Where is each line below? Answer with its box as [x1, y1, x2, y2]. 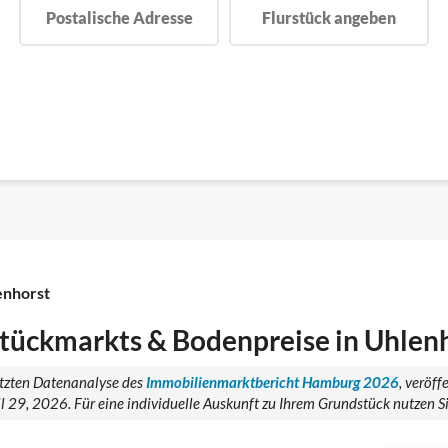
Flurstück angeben [262, 8, 396, 28]
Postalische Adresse [45, 8, 193, 28]
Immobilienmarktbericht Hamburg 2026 [146, 373, 399, 392]
